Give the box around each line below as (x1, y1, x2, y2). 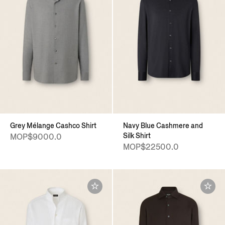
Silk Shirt (123, 131, 151, 141)
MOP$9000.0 (10, 131, 62, 142)
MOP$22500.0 (123, 141, 179, 152)
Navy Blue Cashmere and (123, 121, 203, 131)
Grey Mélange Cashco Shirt (10, 121, 96, 131)
